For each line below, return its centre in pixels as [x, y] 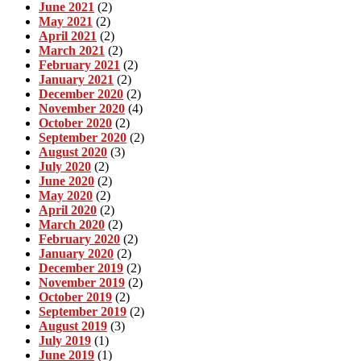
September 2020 [83, 137]
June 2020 [66, 180]
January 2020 [76, 253]
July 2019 [65, 340]
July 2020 [65, 166]
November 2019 [82, 282]
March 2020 [72, 224]
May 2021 [66, 21]
